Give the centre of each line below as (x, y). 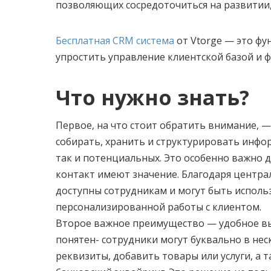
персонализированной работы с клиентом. (158, 207)
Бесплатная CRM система (115, 41)
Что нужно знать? (152, 98)
